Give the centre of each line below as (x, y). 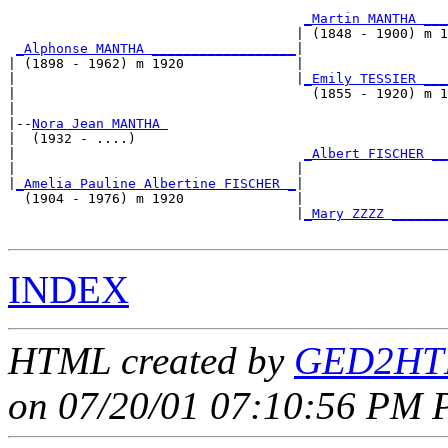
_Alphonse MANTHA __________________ (156, 48)
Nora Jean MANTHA (100, 123)
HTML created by (151, 360)
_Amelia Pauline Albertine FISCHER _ (156, 183)
